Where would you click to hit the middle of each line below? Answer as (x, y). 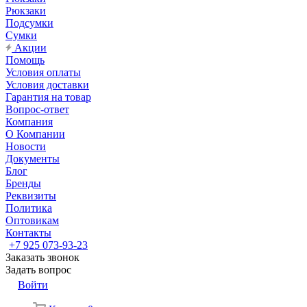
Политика (29, 208)
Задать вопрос (38, 270)
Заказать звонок (42, 257)
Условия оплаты (43, 72)
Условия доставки (47, 85)
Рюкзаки (26, 11)
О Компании (35, 134)
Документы (33, 159)
